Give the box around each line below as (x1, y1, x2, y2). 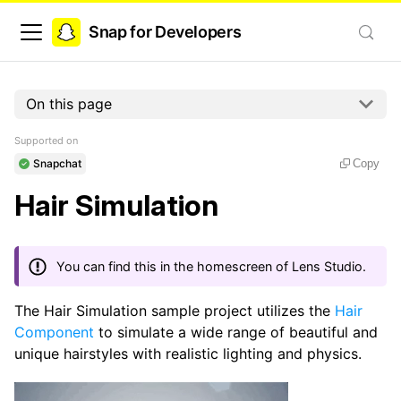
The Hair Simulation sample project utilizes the (14, 301, 335, 320)
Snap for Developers (89, 21, 242, 41)
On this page (25, 95, 112, 114)
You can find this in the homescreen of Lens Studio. (56, 258, 367, 274)
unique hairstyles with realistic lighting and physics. (14, 344, 362, 363)
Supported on (14, 133, 78, 147)
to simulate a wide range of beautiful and (94, 322, 378, 341)
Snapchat (33, 156, 81, 170)
